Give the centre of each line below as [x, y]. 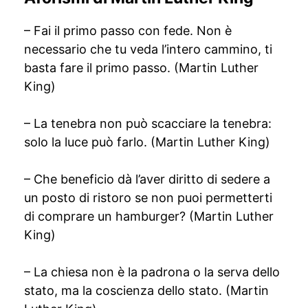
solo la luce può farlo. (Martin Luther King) [147, 142]
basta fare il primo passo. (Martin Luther [141, 68]
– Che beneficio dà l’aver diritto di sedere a [147, 179]
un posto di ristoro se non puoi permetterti [148, 198]
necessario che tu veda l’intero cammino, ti [148, 49]
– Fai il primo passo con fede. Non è [128, 31]
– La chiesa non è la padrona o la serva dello [152, 272]
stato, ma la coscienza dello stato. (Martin [146, 290]
